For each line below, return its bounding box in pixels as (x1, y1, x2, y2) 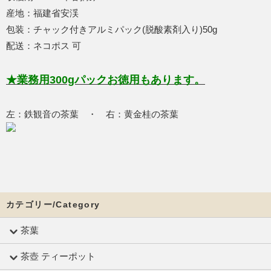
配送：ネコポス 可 (6, 41, 81, 51)
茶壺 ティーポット (21, 251, 96, 262)
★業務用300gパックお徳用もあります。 (6, 74, 205, 87)
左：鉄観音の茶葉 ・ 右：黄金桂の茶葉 (6, 109, 178, 120)
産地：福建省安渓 (6, 8, 79, 19)
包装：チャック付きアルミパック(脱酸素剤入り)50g (6, 24, 217, 35)
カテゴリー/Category (6, 200, 100, 210)
